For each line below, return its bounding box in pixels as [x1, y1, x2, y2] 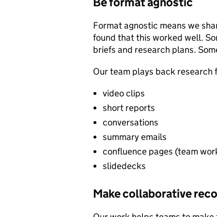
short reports [103, 102, 155, 113]
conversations [103, 116, 158, 128]
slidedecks [103, 160, 146, 171]
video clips [103, 87, 145, 99]
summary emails [103, 131, 167, 142]
